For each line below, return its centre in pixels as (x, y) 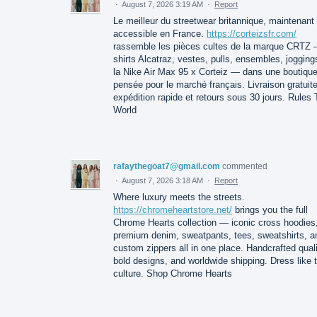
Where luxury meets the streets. (179, 197)
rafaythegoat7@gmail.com (167, 166)
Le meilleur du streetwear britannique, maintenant (214, 21)
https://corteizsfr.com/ (252, 33)
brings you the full (270, 209)
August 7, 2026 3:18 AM (162, 180)
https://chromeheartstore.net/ (173, 209)
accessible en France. (160, 33)
